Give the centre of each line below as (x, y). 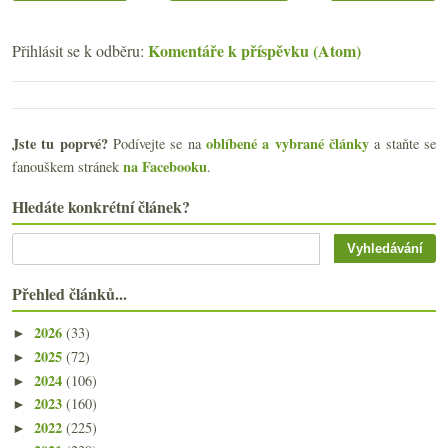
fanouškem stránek (67, 166)
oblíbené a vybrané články (288, 143)
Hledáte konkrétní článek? (101, 206)
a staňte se (403, 143)
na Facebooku (165, 166)
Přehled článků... (69, 293)
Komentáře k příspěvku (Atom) (254, 50)
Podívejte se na (157, 143)
